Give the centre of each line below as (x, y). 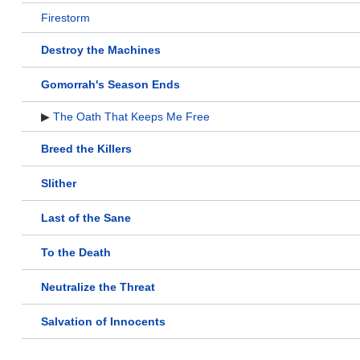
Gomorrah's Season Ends (110, 85)
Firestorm (65, 18)
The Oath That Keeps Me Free (131, 117)
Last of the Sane (86, 218)
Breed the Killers (86, 149)
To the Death (76, 253)
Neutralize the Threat (98, 287)
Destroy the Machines (101, 50)
